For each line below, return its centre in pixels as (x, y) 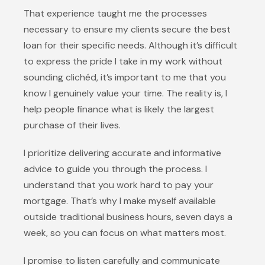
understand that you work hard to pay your (119, 185)
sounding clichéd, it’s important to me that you (125, 77)
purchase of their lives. (72, 125)
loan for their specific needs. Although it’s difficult (130, 45)
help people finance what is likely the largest (119, 109)
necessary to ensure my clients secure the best (127, 29)
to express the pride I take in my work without (123, 61)
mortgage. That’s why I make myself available (120, 201)
